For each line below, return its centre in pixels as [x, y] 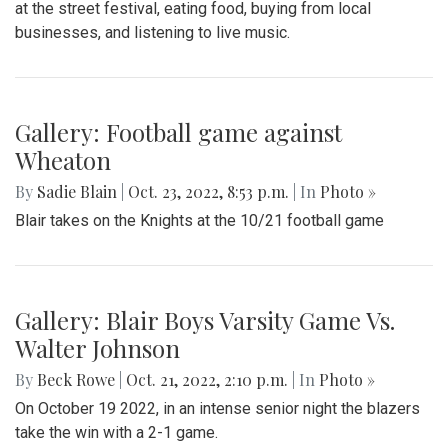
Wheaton [63, 159]
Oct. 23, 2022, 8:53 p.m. [208, 191]
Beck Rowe [76, 379]
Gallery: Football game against [178, 131]
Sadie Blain [77, 191]
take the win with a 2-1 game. [116, 432]
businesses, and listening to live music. [152, 32]
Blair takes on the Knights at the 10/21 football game [199, 220]
